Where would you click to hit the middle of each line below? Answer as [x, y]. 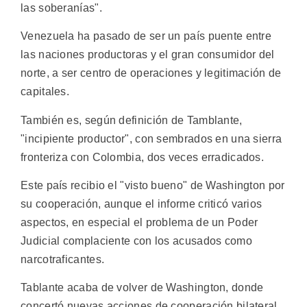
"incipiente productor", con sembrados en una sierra [151, 138]
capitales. [45, 92]
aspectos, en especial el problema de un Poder [139, 223]
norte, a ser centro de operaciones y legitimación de [151, 73]
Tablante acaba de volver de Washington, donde [142, 288]
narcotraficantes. [63, 260]
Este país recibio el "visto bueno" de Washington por [153, 186]
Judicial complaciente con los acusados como [136, 241]
